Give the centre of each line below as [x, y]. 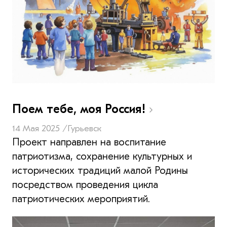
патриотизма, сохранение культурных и [102, 156]
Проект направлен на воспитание [89, 142]
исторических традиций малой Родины [100, 170]
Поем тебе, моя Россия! [81, 109]
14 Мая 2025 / [40, 128]
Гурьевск [84, 128]
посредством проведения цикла [85, 184]
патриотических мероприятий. [81, 199]
